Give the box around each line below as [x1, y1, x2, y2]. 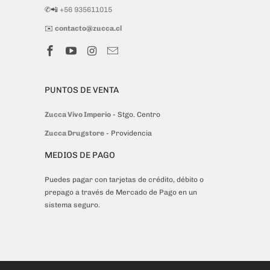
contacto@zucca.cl [55, 24, 122, 33]
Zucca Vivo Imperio [45, 110, 111, 119]
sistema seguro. [45, 201, 100, 210]
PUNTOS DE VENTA [45, 85, 119, 96]
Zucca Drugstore [45, 129, 104, 138]
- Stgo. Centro [113, 110, 162, 119]
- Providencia [104, 129, 154, 138]
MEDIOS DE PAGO [45, 150, 115, 161]
